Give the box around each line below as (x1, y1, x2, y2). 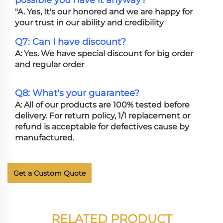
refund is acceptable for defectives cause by (15, 122, 189, 132)
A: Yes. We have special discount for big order (15, 49, 193, 59)
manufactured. (15, 133, 74, 143)
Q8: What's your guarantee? (15, 88, 139, 99)
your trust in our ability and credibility (15, 18, 164, 28)
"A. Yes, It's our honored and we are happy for (15, 7, 193, 17)
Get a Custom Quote (13, 169, 86, 178)
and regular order (15, 60, 84, 70)
